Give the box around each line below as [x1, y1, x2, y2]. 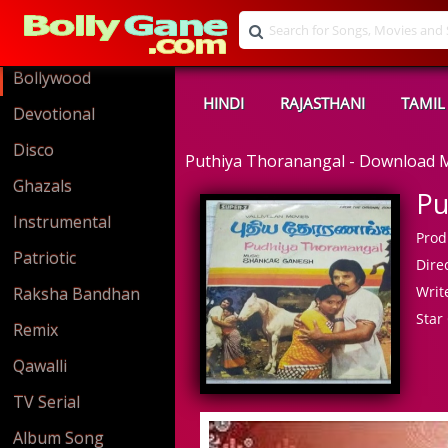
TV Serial [13, 391, 80, 413]
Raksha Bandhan [13, 283, 140, 305]
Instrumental [13, 211, 111, 233]
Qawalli [13, 355, 67, 377]
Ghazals [13, 175, 72, 197]
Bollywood [13, 67, 91, 89]
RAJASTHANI [280, 93, 365, 113]
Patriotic [13, 247, 76, 269]
